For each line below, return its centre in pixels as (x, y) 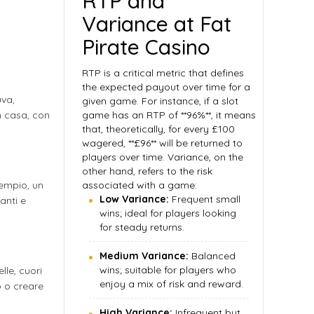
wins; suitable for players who (168, 270)
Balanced (212, 256)
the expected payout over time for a (166, 87)
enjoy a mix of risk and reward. (171, 284)
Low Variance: (134, 199)
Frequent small (205, 199)
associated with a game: (139, 185)
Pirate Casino (146, 47)
